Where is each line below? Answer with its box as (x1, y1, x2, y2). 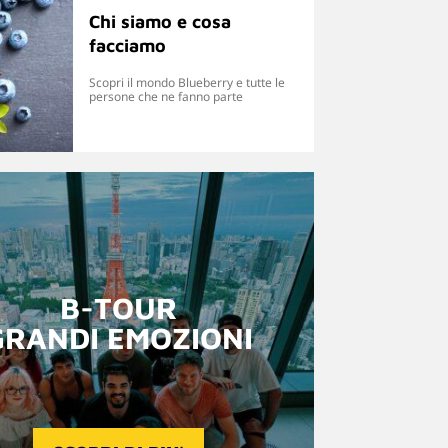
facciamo (88, 35, 166, 57)
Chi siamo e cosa (88, 11, 231, 33)
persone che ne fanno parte (88, 88, 243, 106)
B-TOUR (59, 289, 177, 325)
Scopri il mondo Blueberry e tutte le (88, 74, 285, 92)
